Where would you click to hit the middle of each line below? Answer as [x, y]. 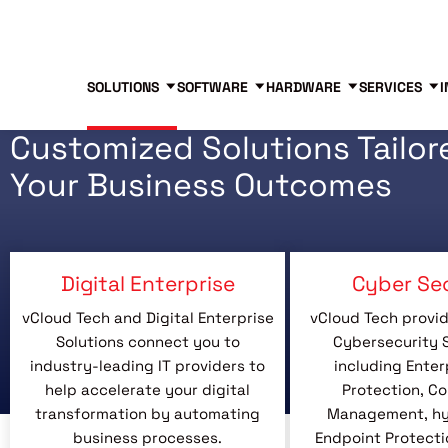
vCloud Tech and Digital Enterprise [147, 317]
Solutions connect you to [147, 341]
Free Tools [147, 21]
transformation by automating [147, 413]
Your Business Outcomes [201, 185]
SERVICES [390, 87]
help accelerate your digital [147, 389]
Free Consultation [255, 21]
